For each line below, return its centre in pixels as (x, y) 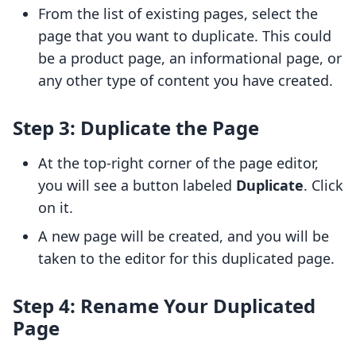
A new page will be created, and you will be (184, 236)
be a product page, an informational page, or (190, 58)
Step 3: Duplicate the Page (136, 128)
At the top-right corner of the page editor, (178, 163)
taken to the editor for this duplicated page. (186, 259)
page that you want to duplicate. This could (185, 36)
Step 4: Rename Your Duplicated (164, 306)
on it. (56, 208)
